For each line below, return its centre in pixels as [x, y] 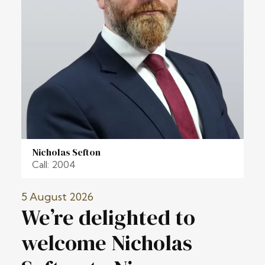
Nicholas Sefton [66, 152]
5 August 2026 [57, 197]
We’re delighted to [108, 218]
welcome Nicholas [107, 243]
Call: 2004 [54, 165]
